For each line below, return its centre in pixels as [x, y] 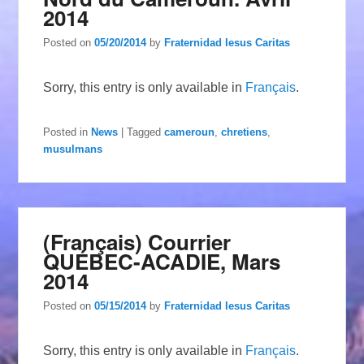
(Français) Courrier [137, 241]
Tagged [144, 132]
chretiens [245, 132]
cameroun [190, 132]
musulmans [73, 149]
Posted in [66, 132]
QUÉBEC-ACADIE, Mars [162, 261]
